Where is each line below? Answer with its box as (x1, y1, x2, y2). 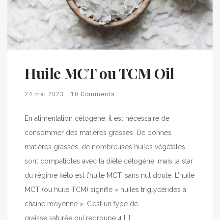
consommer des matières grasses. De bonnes (25, 128, 171, 137)
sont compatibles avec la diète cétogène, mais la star (25, 157, 193, 165)
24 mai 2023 (25, 90, 64, 98)
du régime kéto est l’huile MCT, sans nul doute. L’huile (25, 171, 194, 179)
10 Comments (71, 90, 115, 98)
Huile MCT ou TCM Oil (25, 63, 174, 83)
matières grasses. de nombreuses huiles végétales (25, 142, 185, 151)
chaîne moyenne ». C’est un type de (25, 199, 138, 208)
